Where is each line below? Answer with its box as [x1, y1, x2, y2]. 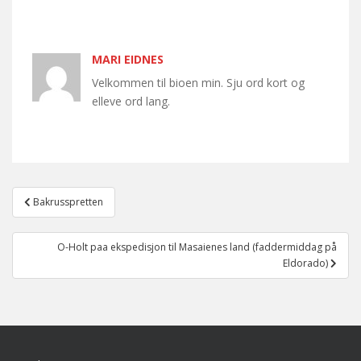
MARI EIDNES [92, 52, 164, 68]
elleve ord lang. [92, 93, 170, 110]
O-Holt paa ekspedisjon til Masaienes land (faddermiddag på [57, 240, 337, 255]
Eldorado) [283, 256, 330, 271]
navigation [11, 204, 117, 231]
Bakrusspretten [33, 195, 103, 210]
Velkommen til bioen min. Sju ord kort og [92, 75, 305, 91]
